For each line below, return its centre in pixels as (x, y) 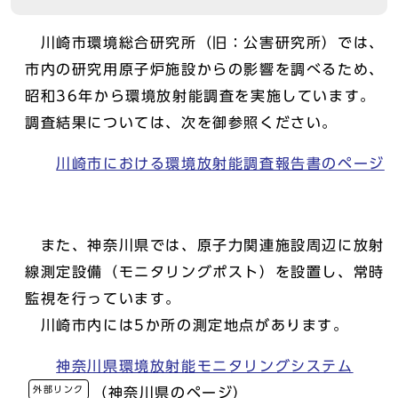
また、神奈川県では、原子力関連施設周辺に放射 (205, 245)
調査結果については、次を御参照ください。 (181, 123)
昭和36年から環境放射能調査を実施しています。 (200, 96)
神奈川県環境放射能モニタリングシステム (205, 366)
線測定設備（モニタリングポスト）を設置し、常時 (205, 272)
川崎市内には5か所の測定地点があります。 (187, 325)
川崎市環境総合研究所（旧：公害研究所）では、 (205, 43)
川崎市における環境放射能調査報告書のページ (220, 163)
